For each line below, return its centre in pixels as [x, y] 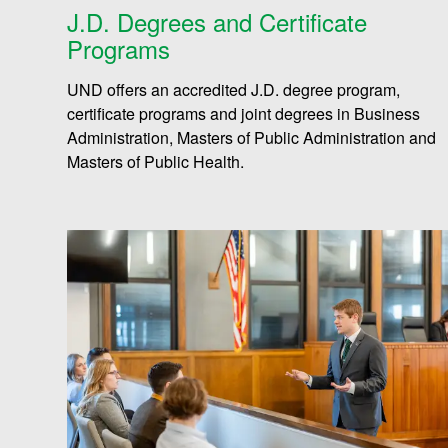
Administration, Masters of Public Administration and [252, 138]
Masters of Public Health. [156, 162]
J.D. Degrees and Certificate [217, 22]
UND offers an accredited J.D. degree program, [234, 90]
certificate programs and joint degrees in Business [244, 114]
